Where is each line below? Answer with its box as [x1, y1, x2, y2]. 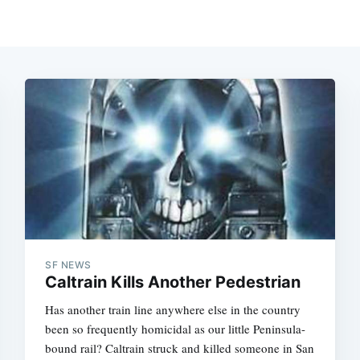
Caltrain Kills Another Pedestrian [45, 272, 301, 292]
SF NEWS [45, 258, 92, 271]
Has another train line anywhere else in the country [45, 301, 301, 317]
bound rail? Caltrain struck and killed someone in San [45, 339, 315, 356]
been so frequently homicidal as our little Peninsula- [45, 320, 306, 337]
